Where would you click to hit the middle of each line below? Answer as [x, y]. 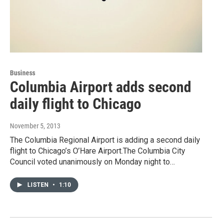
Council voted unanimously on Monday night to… [92, 162]
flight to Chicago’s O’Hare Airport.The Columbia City [98, 151]
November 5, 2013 [35, 126]
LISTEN [39, 185]
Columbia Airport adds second [101, 87]
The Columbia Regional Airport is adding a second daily [105, 140]
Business [23, 73]
